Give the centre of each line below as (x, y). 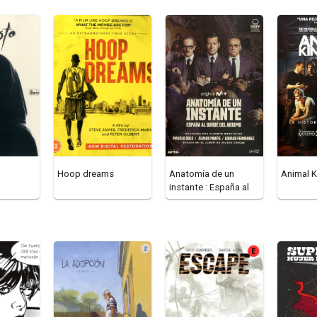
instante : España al (209, 188)
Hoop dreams (86, 174)
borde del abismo (206, 201)
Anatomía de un (202, 174)
